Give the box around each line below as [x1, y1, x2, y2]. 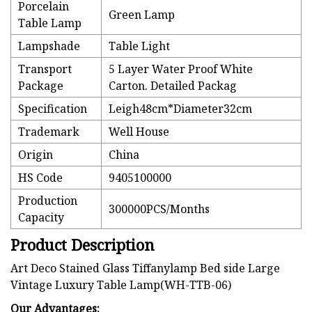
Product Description [10, 234, 155, 256]
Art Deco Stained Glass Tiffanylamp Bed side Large [10, 260, 280, 276]
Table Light [109, 38, 170, 54]
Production [18, 193, 77, 209]
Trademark [18, 124, 79, 140]
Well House [109, 124, 169, 140]
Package [18, 78, 63, 94]
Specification [18, 101, 87, 117]
